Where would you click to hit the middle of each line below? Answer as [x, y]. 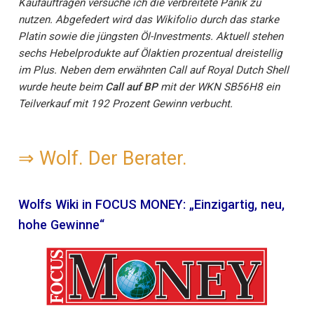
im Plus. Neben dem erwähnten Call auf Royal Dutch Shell [153, 70]
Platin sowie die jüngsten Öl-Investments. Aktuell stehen [151, 37]
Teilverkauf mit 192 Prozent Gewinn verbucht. [125, 104]
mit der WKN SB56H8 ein [219, 87]
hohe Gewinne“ [61, 225]
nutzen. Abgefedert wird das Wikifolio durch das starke [149, 20]
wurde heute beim [62, 87]
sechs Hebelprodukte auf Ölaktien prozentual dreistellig [150, 54]
